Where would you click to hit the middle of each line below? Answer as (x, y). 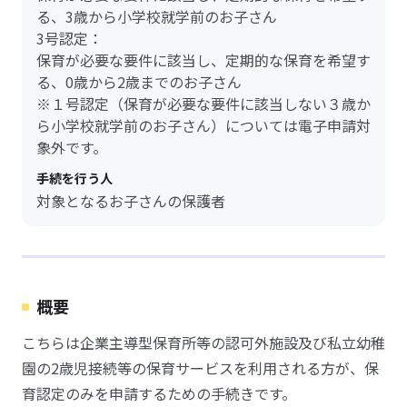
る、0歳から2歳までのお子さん (139, 82)
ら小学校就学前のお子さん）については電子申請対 (203, 125)
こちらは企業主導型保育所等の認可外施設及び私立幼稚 (203, 342)
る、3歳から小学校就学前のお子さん (157, 16)
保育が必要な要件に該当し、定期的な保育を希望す (203, 60)
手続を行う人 (74, 178)
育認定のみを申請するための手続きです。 (159, 393)
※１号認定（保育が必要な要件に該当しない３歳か (203, 104)
